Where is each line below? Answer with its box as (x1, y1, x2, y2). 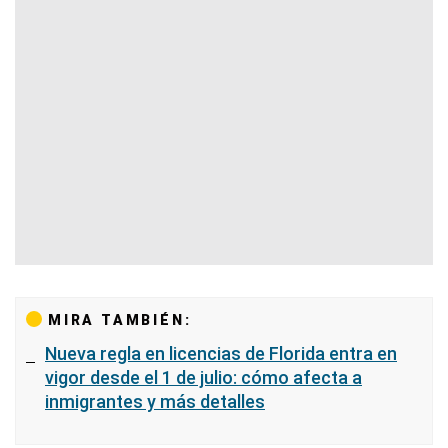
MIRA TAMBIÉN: (48, 312, 192, 328)
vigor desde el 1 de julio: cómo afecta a (45, 367, 362, 388)
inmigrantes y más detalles (45, 391, 265, 412)
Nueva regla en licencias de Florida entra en (45, 343, 397, 364)
